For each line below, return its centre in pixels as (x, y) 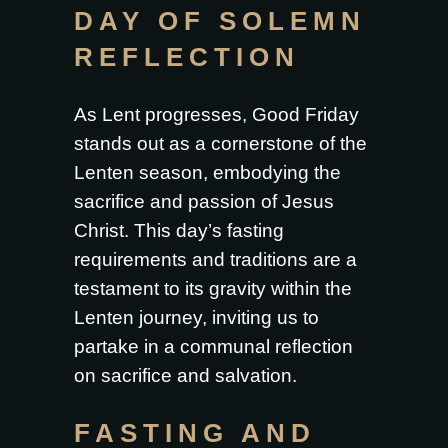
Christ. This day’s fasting (179, 230)
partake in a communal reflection (213, 346)
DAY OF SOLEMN (220, 21)
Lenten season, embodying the (207, 172)
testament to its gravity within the (213, 288)
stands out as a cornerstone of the (220, 143)
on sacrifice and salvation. (185, 375)
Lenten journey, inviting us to (196, 317)
